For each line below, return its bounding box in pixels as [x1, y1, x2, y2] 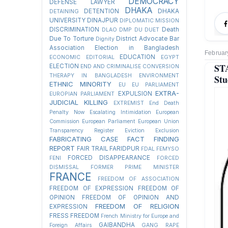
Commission [49, 118, 79, 125]
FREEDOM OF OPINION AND [82, 194, 179, 201]
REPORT [49, 144, 75, 152]
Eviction [125, 127, 145, 134]
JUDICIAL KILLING [49, 98, 108, 106]
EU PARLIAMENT [131, 81, 179, 88]
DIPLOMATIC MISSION [120, 17, 179, 24]
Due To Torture [49, 35, 94, 42]
